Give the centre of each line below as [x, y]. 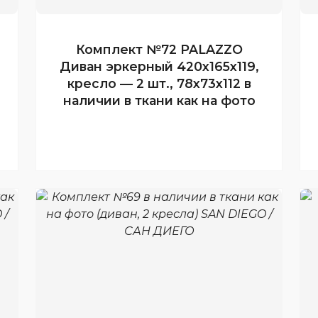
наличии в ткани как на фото [159, 100]
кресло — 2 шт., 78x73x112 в [159, 83]
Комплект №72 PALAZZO [159, 49]
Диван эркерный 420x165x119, [159, 66]
